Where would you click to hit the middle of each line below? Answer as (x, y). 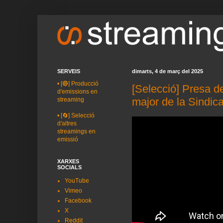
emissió (68, 139)
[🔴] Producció (80, 84)
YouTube (77, 181)
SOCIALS (69, 167)
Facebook (78, 201)
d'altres (67, 123)
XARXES (68, 161)
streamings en (76, 131)
